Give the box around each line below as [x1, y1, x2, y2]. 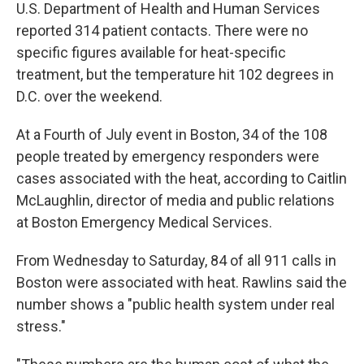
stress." [16, 318, 66, 335]
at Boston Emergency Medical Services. [16, 214, 272, 231]
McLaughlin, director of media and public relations [16, 192, 335, 209]
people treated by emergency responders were [16, 148, 319, 165]
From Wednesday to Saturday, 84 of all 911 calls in [16, 252, 336, 269]
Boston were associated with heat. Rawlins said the [16, 274, 347, 291]
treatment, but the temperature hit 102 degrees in [16, 66, 334, 83]
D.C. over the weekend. [16, 88, 162, 105]
